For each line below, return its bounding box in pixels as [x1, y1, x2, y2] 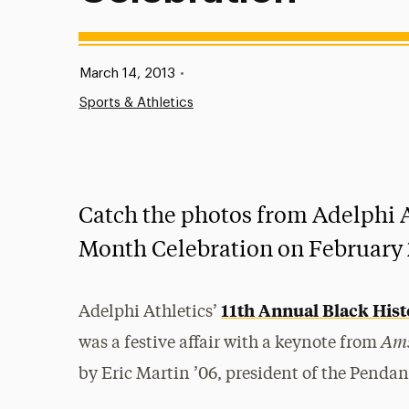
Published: [60, 66, 125, 79]
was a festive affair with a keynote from [79, 335, 382, 351]
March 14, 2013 [79, 67, 175, 80]
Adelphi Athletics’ [79, 304, 222, 320]
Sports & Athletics [79, 96, 194, 110]
